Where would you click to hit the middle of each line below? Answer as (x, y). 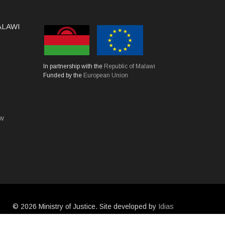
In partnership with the (73, 66)
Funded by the (63, 75)
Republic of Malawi (129, 66)
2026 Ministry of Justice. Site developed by (89, 206)
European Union (105, 75)
